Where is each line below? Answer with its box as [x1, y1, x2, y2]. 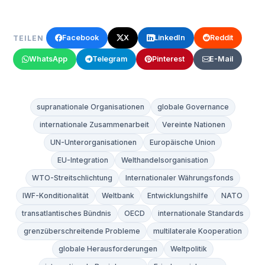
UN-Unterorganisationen [50, 138, 137, 147]
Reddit [210, 33, 234, 43]
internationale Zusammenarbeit [40, 120, 149, 130]
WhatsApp [29, 54, 68, 64]
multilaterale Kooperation [153, 227, 242, 236]
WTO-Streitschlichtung [31, 173, 112, 183]
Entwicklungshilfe [147, 191, 208, 201]
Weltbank [102, 191, 134, 201]
